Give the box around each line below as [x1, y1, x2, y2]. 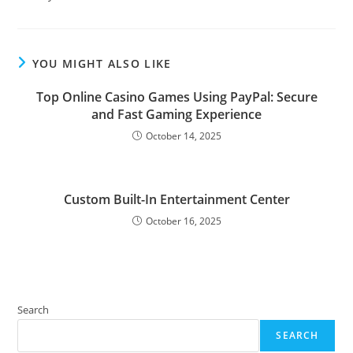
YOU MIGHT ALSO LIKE [32, 56, 172, 71]
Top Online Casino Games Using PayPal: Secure [35, 88, 318, 106]
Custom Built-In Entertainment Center [63, 191, 290, 208]
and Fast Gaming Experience [91, 106, 262, 123]
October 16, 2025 [145, 214, 221, 228]
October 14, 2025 [145, 129, 221, 143]
